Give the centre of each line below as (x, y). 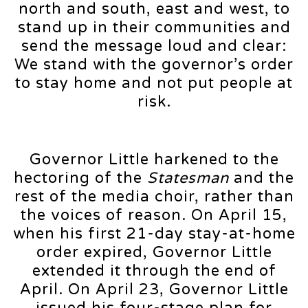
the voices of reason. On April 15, (154, 215)
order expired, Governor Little (154, 252)
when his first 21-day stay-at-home (154, 233)
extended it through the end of (154, 271)
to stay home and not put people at (154, 83)
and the (262, 178)
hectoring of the (80, 178)
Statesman (188, 178)
